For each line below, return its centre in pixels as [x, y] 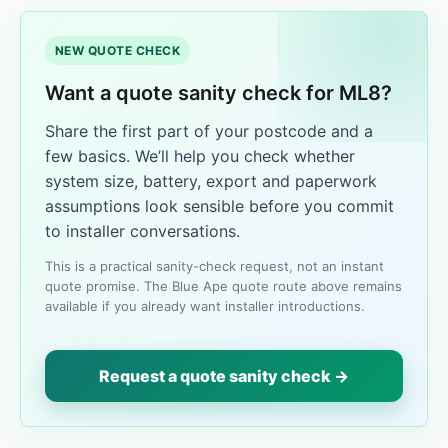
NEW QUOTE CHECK [118, 50]
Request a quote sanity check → [224, 376]
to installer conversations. [142, 231]
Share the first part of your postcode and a [209, 131]
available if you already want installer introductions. [205, 306]
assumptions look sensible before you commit [219, 206]
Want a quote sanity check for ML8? [218, 93]
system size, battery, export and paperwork [211, 181]
